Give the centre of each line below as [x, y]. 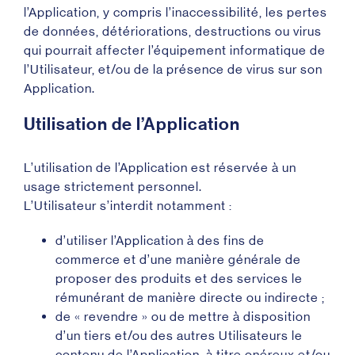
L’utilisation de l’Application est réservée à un [160, 168]
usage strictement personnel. [113, 187]
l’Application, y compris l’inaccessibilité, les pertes [176, 12]
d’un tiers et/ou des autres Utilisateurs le [179, 336]
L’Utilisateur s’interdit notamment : [128, 206]
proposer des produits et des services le [179, 279]
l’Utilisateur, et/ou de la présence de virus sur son [173, 69]
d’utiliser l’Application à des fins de [160, 240]
